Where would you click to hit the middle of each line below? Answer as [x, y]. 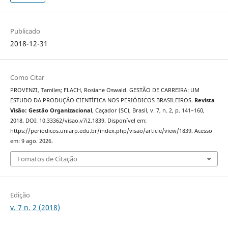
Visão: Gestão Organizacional [51, 110]
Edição [20, 195]
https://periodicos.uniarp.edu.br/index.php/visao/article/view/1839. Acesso [111, 131]
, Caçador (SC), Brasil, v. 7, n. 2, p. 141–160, [148, 110]
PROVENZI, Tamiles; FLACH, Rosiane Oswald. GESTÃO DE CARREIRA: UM [105, 90]
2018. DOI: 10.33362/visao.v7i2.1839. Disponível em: [78, 120]
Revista [204, 100]
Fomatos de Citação [47, 159]
